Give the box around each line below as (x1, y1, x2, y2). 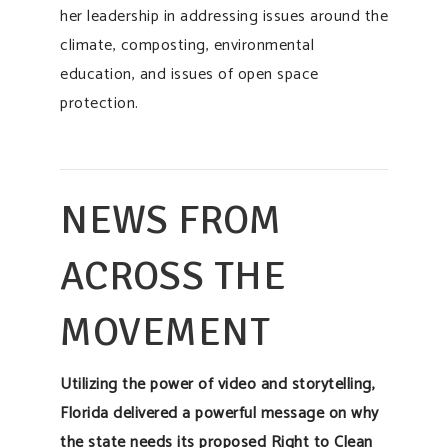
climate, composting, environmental (60, 31, 314, 59)
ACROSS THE (60, 250, 286, 301)
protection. (60, 89, 139, 117)
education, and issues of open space (60, 60, 319, 88)
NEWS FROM (60, 194, 282, 245)
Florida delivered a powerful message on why (60, 399, 379, 427)
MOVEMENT (60, 306, 270, 357)
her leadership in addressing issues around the (60, 2, 388, 30)
